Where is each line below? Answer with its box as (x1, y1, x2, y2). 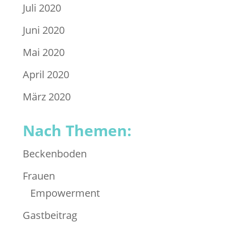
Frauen (22, 169, 55, 183)
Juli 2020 (22, 1, 61, 15)
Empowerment (30, 186, 100, 200)
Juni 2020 (22, 23, 65, 37)
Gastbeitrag (22, 208, 77, 222)
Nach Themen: (22, 120, 132, 141)
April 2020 (22, 68, 69, 82)
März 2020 (22, 90, 71, 104)
